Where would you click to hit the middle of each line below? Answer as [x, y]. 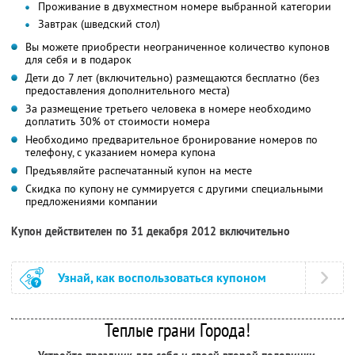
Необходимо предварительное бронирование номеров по [172, 139]
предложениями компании [92, 201]
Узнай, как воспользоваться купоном [162, 277]
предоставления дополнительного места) [128, 90]
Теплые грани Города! [177, 330]
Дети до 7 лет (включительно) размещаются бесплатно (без [172, 77]
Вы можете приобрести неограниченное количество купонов [177, 46]
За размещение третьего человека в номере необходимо [168, 108]
